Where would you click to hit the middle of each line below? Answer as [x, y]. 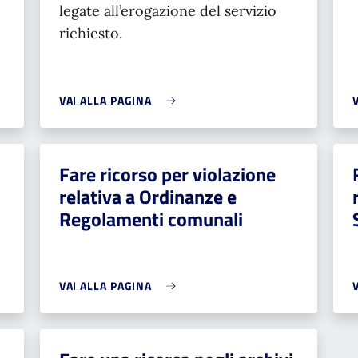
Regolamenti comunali [151, 219]
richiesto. [90, 33]
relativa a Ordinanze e [147, 197]
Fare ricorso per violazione [167, 174]
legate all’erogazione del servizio [167, 11]
